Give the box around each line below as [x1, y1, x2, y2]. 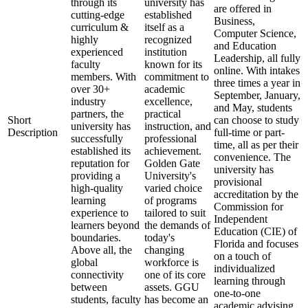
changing [144, 244, 184, 256]
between [71, 281, 107, 293]
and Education [214, 40, 276, 52]
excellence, [144, 96, 192, 107]
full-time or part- [214, 126, 285, 138]
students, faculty [71, 294, 141, 305]
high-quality [71, 182, 123, 194]
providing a [71, 170, 120, 181]
